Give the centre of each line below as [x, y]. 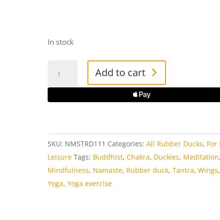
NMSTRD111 [85, 143]
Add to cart [120, 72]
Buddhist [108, 157]
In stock [61, 41]
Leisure [60, 157]
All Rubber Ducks [175, 143]
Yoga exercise [90, 183]
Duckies [167, 157]
